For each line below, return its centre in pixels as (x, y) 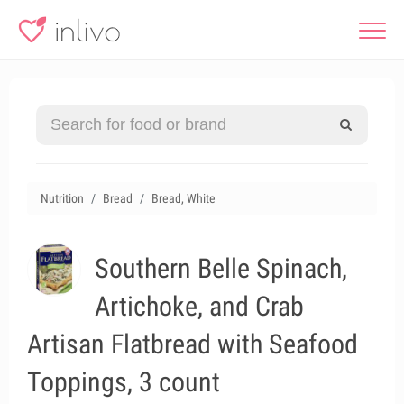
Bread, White (184, 198)
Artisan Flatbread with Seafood (193, 344)
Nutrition (62, 198)
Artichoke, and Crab (199, 306)
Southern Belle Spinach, (221, 268)
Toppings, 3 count (124, 382)
